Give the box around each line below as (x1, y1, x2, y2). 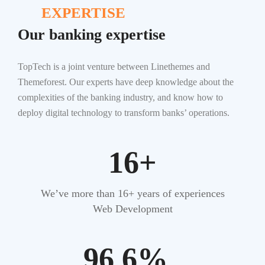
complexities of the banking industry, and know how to (18, 92, 223, 102)
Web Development (92, 203, 173, 215)
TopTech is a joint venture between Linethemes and (18, 62, 210, 72)
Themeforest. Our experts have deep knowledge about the (18, 77, 234, 87)
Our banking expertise (18, 26, 166, 43)
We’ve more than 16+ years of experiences (40, 188, 225, 199)
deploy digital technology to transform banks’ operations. (18, 108, 230, 118)
